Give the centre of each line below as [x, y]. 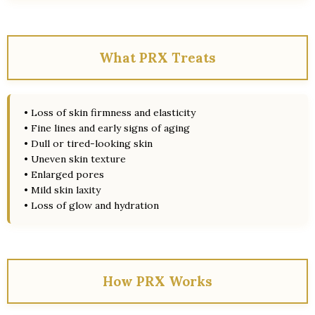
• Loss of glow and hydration [91, 205]
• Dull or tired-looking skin [88, 143]
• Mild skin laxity [62, 190]
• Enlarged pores [64, 174]
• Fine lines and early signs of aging [107, 128]
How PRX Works [157, 281]
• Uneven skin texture [75, 159]
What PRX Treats [157, 58]
